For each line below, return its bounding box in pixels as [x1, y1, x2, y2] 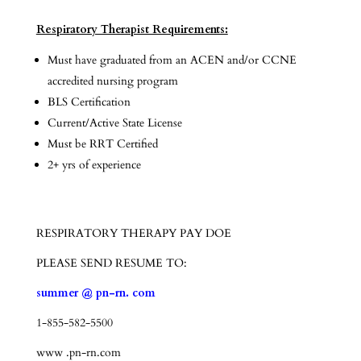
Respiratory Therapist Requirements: [35, 22, 228, 37]
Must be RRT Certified [47, 136, 158, 151]
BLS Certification [47, 94, 131, 110]
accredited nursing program [47, 73, 178, 89]
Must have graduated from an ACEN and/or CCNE [47, 52, 297, 68]
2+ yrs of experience [47, 157, 141, 172]
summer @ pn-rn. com [35, 285, 156, 301]
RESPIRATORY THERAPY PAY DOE [35, 226, 231, 241]
